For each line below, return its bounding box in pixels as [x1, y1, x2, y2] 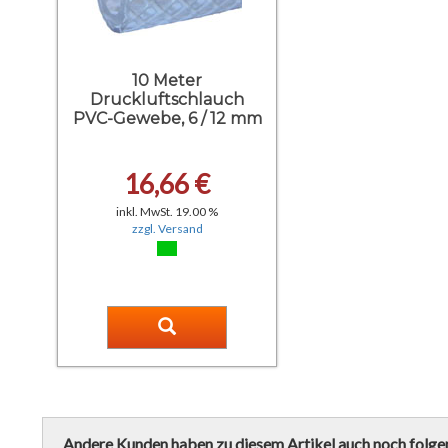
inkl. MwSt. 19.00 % [116, 204, 219, 219]
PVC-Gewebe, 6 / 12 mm [72, 109, 262, 128]
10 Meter [132, 71, 203, 90]
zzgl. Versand [131, 221, 203, 236]
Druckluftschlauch [90, 90, 245, 109]
